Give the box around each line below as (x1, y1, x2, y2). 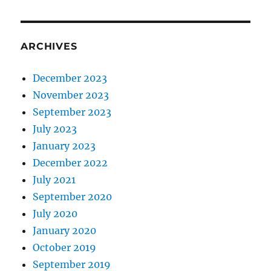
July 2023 (33, 123, 77, 135)
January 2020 (33, 224, 97, 237)
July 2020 (33, 207, 78, 220)
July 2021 (33, 174, 76, 186)
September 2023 (33, 106, 112, 118)
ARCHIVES (21, 41, 77, 52)
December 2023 (33, 72, 108, 84)
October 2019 (33, 241, 97, 253)
